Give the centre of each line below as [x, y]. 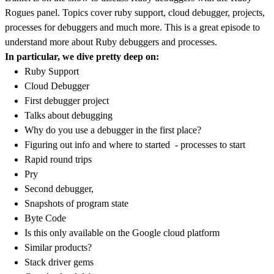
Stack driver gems [59, 262]
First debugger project [67, 101]
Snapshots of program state [76, 204]
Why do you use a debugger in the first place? [113, 130]
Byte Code [45, 218]
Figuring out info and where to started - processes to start [135, 145]
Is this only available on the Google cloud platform [122, 233]
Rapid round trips [58, 160]
